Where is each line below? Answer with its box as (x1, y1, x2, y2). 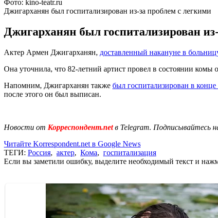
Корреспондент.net (46, 123, 115, 131)
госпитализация (103, 148, 156, 157)
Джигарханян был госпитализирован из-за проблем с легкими (4, 6, 211, 15)
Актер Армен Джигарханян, (4, 48, 100, 56)
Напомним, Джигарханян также (4, 81, 112, 90)
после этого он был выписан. (4, 90, 101, 98)
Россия (28, 148, 51, 157)
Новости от (4, 123, 46, 131)
